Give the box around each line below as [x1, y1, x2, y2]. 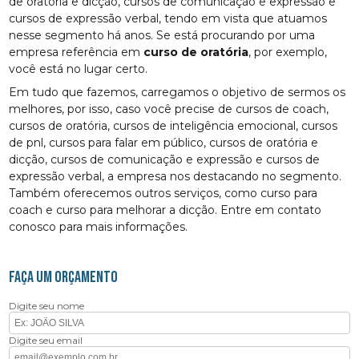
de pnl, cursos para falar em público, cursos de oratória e [9, 135, 319, 150]
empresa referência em [9, 44, 144, 59]
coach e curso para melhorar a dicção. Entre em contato [9, 202, 322, 217]
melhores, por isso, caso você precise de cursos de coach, [9, 101, 329, 116]
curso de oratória [143, 44, 249, 59]
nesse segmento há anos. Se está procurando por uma [9, 27, 316, 42]
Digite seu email [9, 333, 83, 346]
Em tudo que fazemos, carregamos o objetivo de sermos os [9, 84, 346, 99]
